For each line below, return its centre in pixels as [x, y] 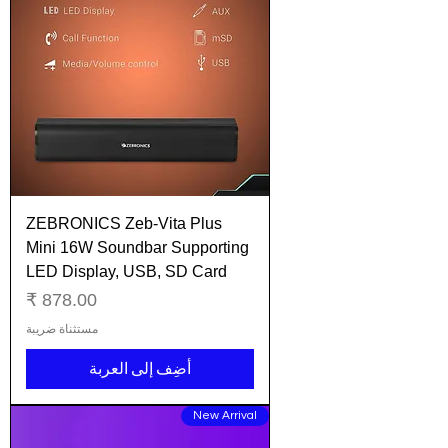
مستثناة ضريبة [62, 329]
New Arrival [225, 416]
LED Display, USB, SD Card [126, 272]
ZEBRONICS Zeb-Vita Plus [124, 224]
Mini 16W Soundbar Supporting [137, 248]
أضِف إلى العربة [140, 369]
